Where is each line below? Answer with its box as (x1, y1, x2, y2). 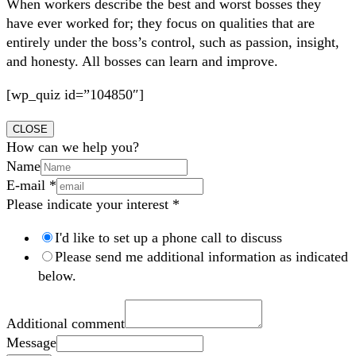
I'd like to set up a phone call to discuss (55, 230, 282, 246)
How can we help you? (6, 139, 139, 156)
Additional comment (6, 315, 125, 332)
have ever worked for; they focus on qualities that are (6, 15, 315, 32)
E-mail (6, 177, 49, 194)
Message (6, 335, 56, 351)
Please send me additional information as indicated (55, 249, 348, 265)
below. (38, 268, 76, 284)
